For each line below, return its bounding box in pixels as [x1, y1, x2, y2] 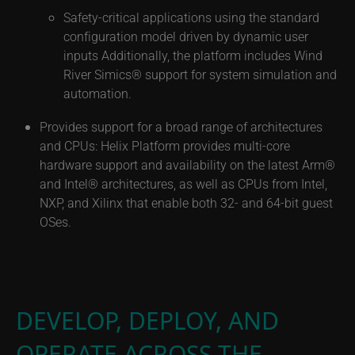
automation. [63, 85, 132, 101]
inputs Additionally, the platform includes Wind [63, 47, 323, 63]
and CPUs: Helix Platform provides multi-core [40, 137, 290, 154]
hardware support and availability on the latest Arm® [40, 156, 335, 173]
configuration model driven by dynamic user [63, 28, 308, 44]
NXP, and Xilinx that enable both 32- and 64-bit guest [40, 194, 333, 211]
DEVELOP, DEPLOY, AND [16, 304, 279, 337]
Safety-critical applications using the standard [63, 9, 319, 25]
